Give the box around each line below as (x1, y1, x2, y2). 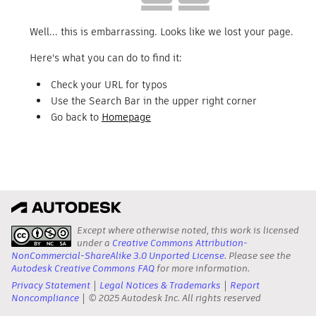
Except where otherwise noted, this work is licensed (77, 224, 299, 237)
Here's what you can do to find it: (30, 50, 182, 65)
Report (230, 279, 260, 292)
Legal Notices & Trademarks (99, 279, 221, 292)
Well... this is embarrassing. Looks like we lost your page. (30, 25, 293, 39)
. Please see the (224, 249, 291, 262)
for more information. (154, 262, 250, 275)
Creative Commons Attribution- (112, 236, 248, 250)
